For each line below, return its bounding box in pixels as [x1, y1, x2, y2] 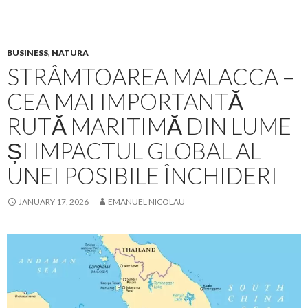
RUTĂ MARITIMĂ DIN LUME [7, 112, 291, 140]
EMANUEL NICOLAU [108, 197, 185, 208]
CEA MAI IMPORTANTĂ [7, 87, 243, 115]
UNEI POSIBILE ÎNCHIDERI [7, 162, 278, 190]
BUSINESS [7, 47, 48, 58]
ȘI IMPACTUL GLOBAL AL [7, 137, 261, 165]
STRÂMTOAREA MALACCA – [7, 63, 294, 91]
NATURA [52, 47, 89, 58]
